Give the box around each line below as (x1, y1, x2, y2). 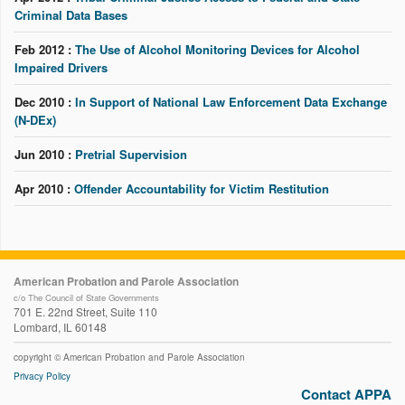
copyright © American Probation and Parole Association (14, 351, 245, 363)
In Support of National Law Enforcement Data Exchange (75, 93, 387, 110)
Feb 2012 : (14, 41, 75, 58)
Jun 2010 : (14, 146, 75, 163)
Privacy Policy (14, 370, 71, 382)
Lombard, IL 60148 (14, 319, 107, 334)
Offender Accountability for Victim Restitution (74, 180, 329, 197)
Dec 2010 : (14, 93, 75, 110)
